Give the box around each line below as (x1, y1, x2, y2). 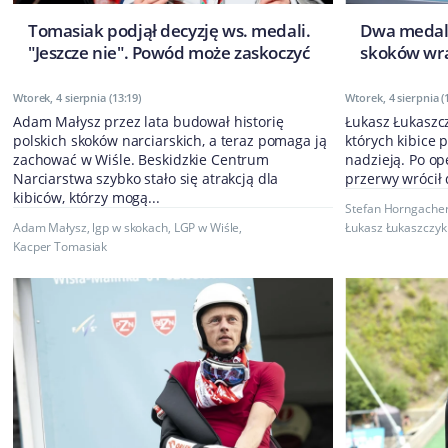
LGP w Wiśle (173, 219, 240, 237)
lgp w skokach (92, 219, 168, 237)
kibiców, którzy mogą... (13, 188, 160, 208)
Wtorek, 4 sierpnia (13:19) (13, 90, 142, 106)
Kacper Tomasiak (13, 238, 108, 256)
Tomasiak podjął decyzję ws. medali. (28, 19, 311, 43)
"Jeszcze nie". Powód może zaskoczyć (28, 41, 310, 65)
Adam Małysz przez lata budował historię (13, 112, 284, 132)
